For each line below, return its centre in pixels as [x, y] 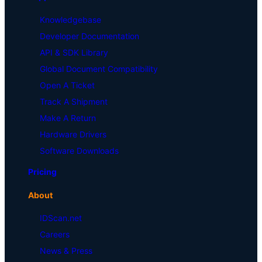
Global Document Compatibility [99, 68]
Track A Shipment [74, 101]
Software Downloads [79, 150]
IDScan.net [61, 218]
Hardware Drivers [73, 134]
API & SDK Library [74, 52]
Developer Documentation [89, 36]
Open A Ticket [67, 85]
